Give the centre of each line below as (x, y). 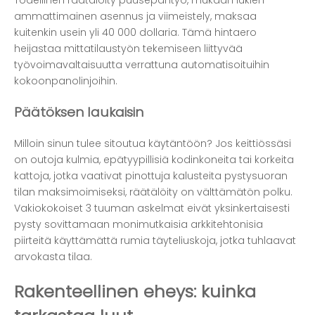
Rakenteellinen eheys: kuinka (135, 291)
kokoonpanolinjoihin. (66, 81)
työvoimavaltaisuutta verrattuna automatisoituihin (142, 64)
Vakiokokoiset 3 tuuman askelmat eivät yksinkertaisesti (152, 208)
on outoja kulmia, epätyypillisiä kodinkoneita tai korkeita (154, 159)
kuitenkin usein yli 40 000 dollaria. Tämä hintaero (135, 32)
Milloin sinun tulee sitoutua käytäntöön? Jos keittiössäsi (153, 143)
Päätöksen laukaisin (79, 112)
